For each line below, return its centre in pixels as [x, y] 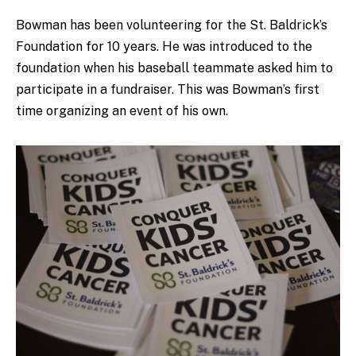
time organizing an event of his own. [122, 111]
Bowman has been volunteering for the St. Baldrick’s [172, 25]
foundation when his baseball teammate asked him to [174, 68]
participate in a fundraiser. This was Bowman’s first [168, 90]
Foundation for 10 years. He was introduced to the [164, 47]
